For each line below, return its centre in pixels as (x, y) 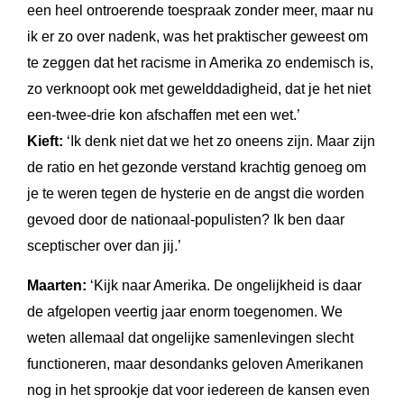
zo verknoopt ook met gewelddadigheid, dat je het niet (199, 89)
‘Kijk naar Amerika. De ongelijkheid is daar (224, 286)
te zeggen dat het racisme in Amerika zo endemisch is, (200, 63)
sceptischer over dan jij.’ (104, 246)
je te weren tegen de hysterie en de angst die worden (196, 194)
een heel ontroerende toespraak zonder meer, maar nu (200, 11)
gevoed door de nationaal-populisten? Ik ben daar (186, 220)
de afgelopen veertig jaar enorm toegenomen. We (185, 312)
